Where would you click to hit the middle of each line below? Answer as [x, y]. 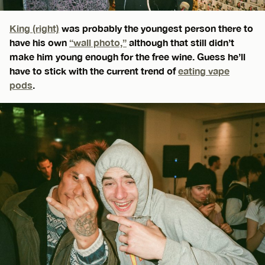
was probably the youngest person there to [156, 28]
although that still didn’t [180, 43]
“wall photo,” [98, 43]
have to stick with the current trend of [94, 71]
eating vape [204, 71]
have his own [39, 43]
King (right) [34, 28]
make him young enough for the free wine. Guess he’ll [127, 57]
